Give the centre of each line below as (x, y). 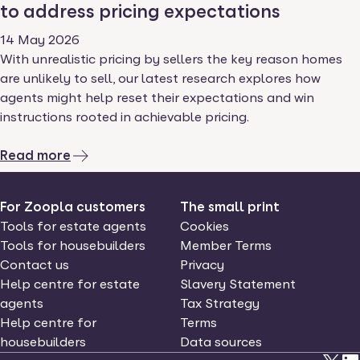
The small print (229, 207)
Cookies (204, 226)
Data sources (221, 342)
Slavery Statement (237, 284)
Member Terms (225, 245)
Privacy (202, 265)
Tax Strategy (219, 303)
